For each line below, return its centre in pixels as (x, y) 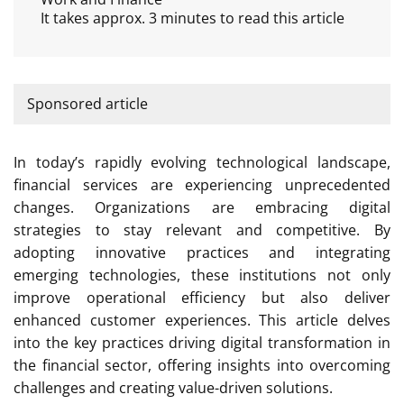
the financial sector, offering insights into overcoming (202, 365)
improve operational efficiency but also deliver (202, 297)
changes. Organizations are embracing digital (202, 207)
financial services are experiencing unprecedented (202, 184)
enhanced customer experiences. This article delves (202, 320)
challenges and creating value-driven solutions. (173, 387)
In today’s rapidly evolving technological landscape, (202, 162)
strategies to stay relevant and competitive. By (202, 230)
